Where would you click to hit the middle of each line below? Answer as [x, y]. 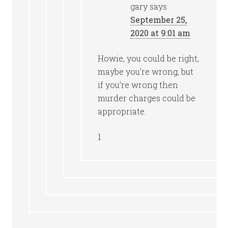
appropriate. [122, 111]
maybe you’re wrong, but [146, 72]
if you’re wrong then [138, 85]
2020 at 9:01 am [161, 33]
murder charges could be [147, 98]
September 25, [159, 20]
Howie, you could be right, [149, 58]
